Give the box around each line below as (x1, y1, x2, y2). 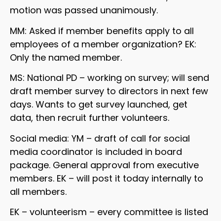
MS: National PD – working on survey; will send (10, 72, 209, 84)
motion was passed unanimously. (10, 4, 158, 17)
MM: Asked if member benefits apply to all (10, 24, 194, 37)
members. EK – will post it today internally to (10, 172, 203, 184)
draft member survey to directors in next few (10, 85, 208, 98)
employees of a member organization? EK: (10, 37, 196, 50)
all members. (10, 185, 67, 198)
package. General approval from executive (10, 158, 199, 171)
